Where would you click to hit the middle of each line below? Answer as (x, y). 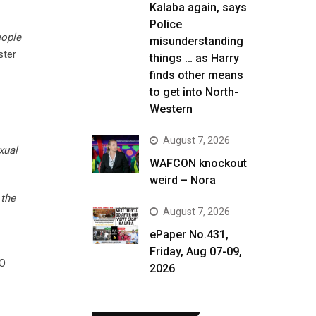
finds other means (196, 75)
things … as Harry (194, 58)
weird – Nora (183, 180)
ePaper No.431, (189, 235)
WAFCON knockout (198, 163)
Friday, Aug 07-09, (196, 251)
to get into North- (194, 92)
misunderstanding (196, 41)
